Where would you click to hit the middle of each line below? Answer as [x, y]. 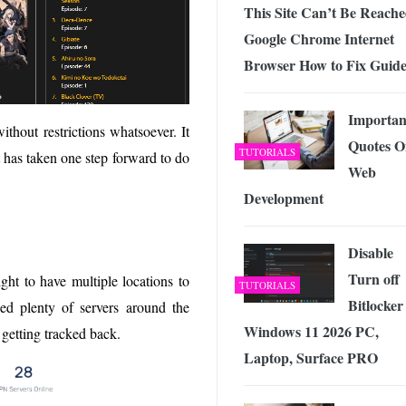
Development [284, 198]
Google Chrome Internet [319, 39]
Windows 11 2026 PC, [311, 332]
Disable [371, 253]
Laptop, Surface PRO [311, 358]
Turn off [374, 279]
